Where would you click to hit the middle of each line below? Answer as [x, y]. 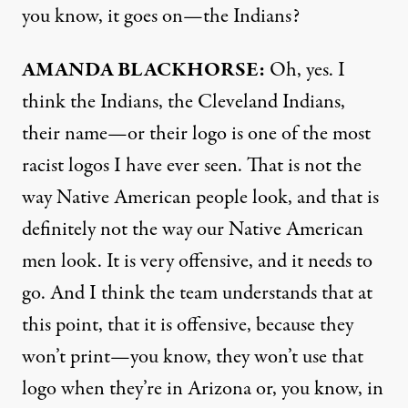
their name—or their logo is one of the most [196, 134]
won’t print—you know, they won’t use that [193, 357]
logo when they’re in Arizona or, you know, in [203, 389]
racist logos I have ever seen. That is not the [192, 166]
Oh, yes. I [305, 70]
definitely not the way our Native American [193, 229]
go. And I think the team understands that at [197, 293]
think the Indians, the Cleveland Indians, [184, 102]
